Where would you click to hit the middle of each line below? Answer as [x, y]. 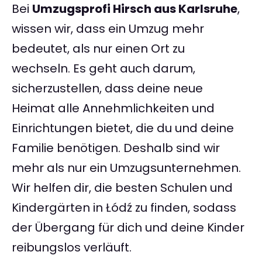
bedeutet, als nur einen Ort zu [98, 49]
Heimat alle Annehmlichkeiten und [113, 108]
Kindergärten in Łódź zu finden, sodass [124, 208]
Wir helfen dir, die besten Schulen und [122, 188]
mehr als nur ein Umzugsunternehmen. [126, 168]
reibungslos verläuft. [72, 248]
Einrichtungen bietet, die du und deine [123, 128]
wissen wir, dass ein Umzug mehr [108, 29]
